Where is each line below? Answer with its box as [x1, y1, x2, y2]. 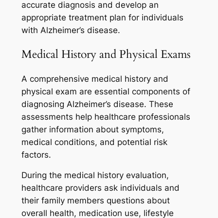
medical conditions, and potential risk [21, 137, 167, 147]
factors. [21, 149, 51, 160]
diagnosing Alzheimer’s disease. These [21, 99, 173, 109]
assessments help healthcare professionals [21, 111, 190, 122]
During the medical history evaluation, [21, 170, 169, 181]
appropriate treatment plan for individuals [21, 13, 183, 23]
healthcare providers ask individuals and [21, 183, 180, 193]
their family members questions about [21, 196, 170, 206]
